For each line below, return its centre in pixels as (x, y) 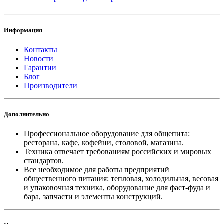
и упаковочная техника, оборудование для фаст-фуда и (117, 188)
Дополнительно (27, 114)
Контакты (41, 49)
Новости (39, 58)
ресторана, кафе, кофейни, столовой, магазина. (104, 143)
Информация (23, 30)
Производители (51, 85)
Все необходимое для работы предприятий (97, 170)
